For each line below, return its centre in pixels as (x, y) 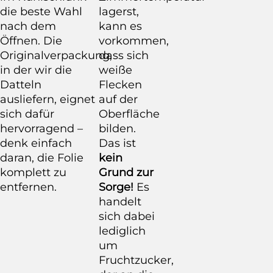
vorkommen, (134, 41)
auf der (118, 99)
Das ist (117, 143)
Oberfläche (129, 114)
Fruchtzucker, (136, 260)
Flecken (120, 84)
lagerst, (119, 11)
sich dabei (127, 216)
